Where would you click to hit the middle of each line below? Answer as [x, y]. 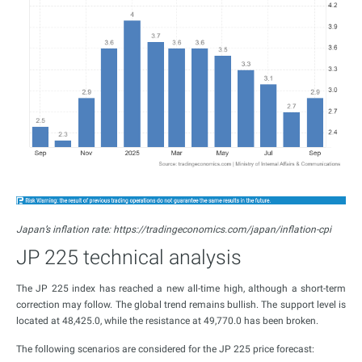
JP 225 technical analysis [129, 257]
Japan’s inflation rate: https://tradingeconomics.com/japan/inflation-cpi [174, 229]
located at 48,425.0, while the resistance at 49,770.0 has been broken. [167, 320]
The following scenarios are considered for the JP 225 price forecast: [165, 349]
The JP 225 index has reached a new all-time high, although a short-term [181, 288]
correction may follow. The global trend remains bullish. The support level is [181, 304]
